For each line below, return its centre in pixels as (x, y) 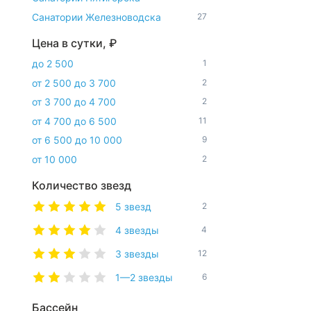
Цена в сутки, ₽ (74, 43)
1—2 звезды (144, 277)
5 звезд (133, 206)
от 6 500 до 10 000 (77, 140)
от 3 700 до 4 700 (74, 102)
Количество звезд (82, 185)
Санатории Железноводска (98, 17)
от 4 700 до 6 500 (74, 121)
